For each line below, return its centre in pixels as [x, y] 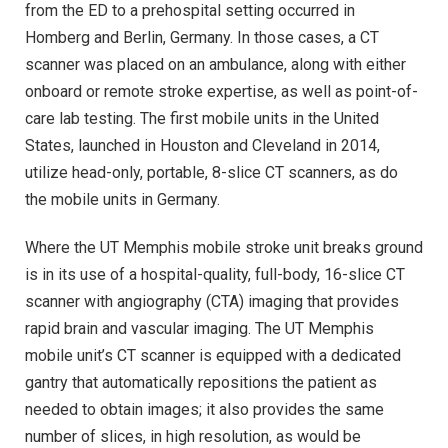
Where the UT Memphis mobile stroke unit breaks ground [224, 248]
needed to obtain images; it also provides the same [204, 410]
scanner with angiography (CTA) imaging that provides [212, 302]
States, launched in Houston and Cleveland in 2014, [202, 146]
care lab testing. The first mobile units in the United [202, 119]
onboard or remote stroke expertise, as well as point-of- [221, 92]
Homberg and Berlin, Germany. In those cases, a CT [202, 38]
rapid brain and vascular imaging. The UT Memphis [199, 329]
